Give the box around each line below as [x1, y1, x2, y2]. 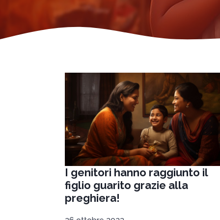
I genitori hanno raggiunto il [65, 166, 208, 179]
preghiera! [65, 192, 120, 205]
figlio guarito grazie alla [65, 179, 188, 192]
